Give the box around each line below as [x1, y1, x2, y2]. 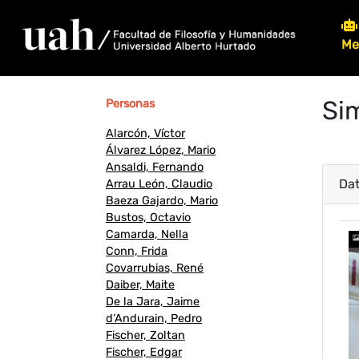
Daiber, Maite [106, 278, 175, 292]
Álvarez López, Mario [106, 143, 216, 158]
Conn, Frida [106, 244, 167, 259]
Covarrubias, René [106, 261, 204, 276]
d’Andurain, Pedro [106, 312, 202, 326]
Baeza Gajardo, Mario [106, 194, 218, 208]
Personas [106, 97, 155, 111]
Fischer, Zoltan [106, 329, 185, 343]
